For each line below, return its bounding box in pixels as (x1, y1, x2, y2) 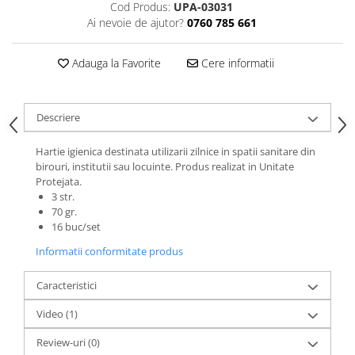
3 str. (52, 189, 74, 204)
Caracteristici (36, 278, 97, 292)
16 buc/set (52, 219, 101, 234)
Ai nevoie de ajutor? (86, 15, 184, 30)
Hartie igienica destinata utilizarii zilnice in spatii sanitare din (36, 144, 315, 158)
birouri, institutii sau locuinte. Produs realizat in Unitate (36, 159, 294, 174)
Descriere (36, 110, 80, 124)
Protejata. (36, 174, 82, 189)
